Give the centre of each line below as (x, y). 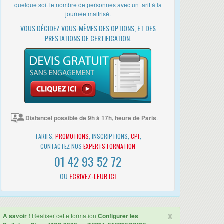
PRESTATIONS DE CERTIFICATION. (88, 38)
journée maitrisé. (88, 13)
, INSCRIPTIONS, (110, 136)
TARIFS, (45, 136)
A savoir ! (17, 216)
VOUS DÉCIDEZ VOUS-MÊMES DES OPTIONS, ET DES (88, 28)
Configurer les (118, 216)
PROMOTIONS (72, 136)
